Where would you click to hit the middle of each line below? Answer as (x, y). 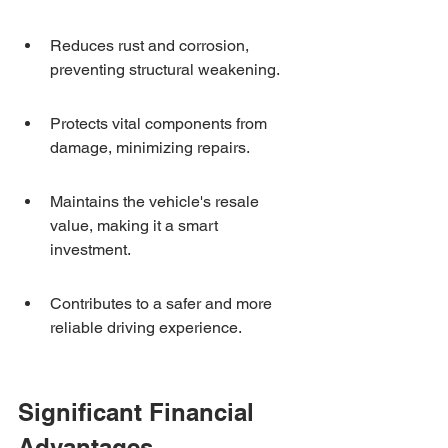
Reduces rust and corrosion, (151, 45)
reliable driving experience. (146, 327)
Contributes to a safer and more (163, 303)
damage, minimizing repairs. (150, 147)
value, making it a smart (136, 225)
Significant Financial (139, 412)
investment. (90, 249)
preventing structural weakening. (165, 69)
